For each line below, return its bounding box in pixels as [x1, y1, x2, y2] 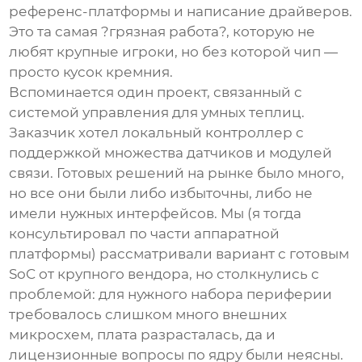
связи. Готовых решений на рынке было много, [9, 165, 345, 182]
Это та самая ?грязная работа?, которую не [9, 23, 316, 40]
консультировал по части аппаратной [9, 225, 280, 242]
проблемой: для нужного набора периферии [9, 286, 333, 303]
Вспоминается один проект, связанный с [9, 84, 303, 101]
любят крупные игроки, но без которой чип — [9, 44, 339, 61]
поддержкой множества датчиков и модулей [9, 145, 333, 162]
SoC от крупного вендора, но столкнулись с [9, 266, 320, 283]
